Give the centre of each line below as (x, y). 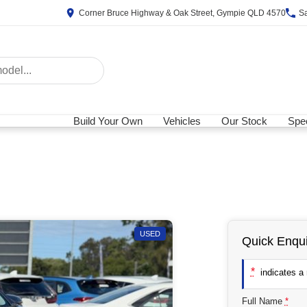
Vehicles (182, 121)
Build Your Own (108, 121)
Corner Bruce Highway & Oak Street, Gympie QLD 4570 (182, 13)
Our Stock (244, 121)
